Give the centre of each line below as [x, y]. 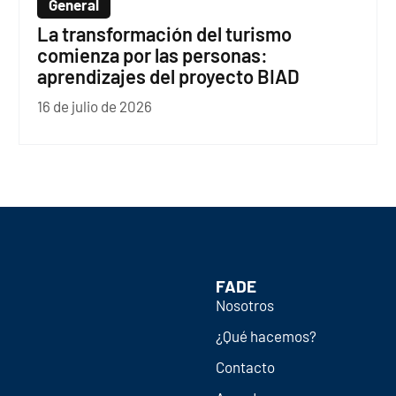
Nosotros [244, 305]
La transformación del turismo [164, 34]
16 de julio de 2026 [94, 107]
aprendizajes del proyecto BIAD [168, 76]
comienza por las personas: [152, 55]
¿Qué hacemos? [266, 335]
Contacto [245, 366]
